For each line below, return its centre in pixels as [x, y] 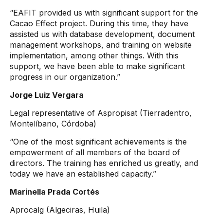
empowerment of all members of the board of [95, 152]
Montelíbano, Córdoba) [53, 124]
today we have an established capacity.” [83, 174]
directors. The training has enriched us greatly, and [104, 163]
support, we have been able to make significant [97, 66]
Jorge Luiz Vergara [47, 95]
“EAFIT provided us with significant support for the [104, 13]
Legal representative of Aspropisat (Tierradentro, [101, 113]
